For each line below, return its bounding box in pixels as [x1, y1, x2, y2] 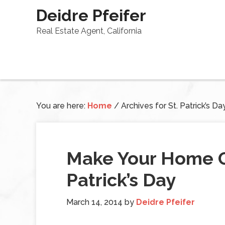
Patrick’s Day [66, 169, 176, 190]
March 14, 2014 [66, 197, 123, 207]
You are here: [36, 101, 87, 110]
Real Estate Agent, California [36, 26, 142, 36]
